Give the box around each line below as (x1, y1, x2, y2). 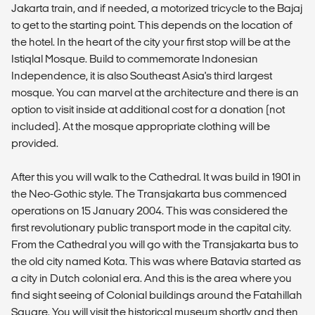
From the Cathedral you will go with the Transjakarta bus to (11, 238, 298, 250)
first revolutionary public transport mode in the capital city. (11, 221, 291, 233)
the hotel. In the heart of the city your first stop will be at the (11, 36, 290, 48)
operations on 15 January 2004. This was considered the (11, 205, 288, 217)
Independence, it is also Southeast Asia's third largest (11, 70, 272, 82)
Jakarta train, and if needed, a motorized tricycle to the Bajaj (11, 2, 302, 14)
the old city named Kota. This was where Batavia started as (11, 255, 301, 267)
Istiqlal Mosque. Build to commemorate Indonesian (11, 53, 258, 65)
